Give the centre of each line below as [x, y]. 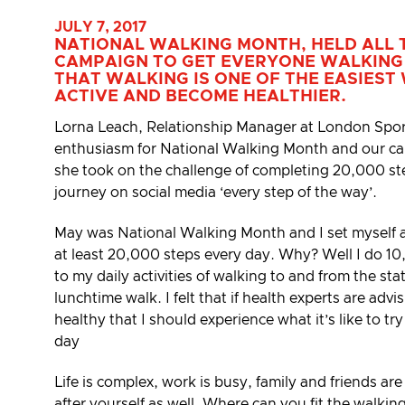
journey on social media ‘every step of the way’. [216, 193]
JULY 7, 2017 [100, 27]
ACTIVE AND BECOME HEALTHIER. [200, 97]
